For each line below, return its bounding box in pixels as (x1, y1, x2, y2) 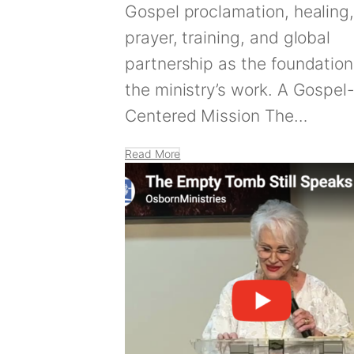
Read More (125, 147, 181, 161)
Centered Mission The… (125, 106, 307, 126)
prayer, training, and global (125, 28, 331, 48)
